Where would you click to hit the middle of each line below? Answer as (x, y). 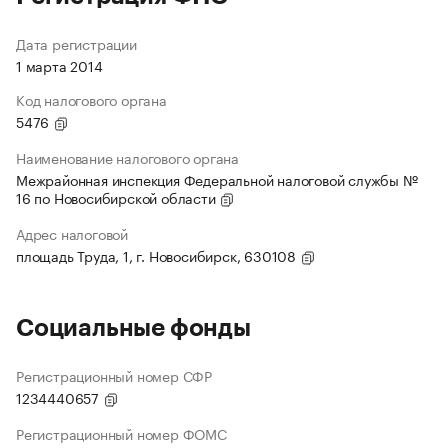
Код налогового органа (91, 99)
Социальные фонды (133, 328)
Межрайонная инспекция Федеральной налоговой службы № (217, 179)
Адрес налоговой (72, 233)
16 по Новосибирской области (118, 197)
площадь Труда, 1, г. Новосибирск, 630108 (158, 255)
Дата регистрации (76, 43)
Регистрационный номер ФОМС (121, 433)
